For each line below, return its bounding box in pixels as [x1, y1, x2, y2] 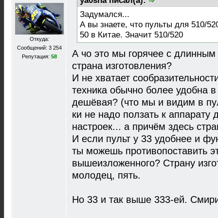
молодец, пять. [72, 170, 141, 181]
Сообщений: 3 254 [17, 45, 62, 51]
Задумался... [80, 10, 129, 19]
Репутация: [21, 54, 51, 59]
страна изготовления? [72, 60, 172, 72]
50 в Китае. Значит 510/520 [80, 30, 183, 40]
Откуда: [29, 36, 49, 42]
